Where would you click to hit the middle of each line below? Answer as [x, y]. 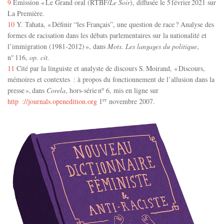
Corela [56, 90]
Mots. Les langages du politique [152, 46]
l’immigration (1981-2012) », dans [57, 46]
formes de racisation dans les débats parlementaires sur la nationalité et [107, 35]
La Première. [26, 13]
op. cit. [39, 57]
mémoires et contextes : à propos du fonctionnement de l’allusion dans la [111, 79]
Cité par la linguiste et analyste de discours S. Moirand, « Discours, [110, 68]
